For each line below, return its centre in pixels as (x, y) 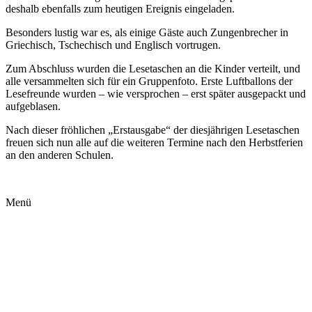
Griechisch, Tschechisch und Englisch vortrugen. (113, 45)
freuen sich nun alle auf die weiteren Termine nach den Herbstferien (154, 142)
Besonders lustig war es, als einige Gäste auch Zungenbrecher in (147, 32)
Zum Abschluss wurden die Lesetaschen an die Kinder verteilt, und (153, 68)
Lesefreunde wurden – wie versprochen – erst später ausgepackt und (156, 93)
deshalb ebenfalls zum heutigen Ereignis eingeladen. (120, 8)
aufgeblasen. (33, 106)
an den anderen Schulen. (60, 155)
